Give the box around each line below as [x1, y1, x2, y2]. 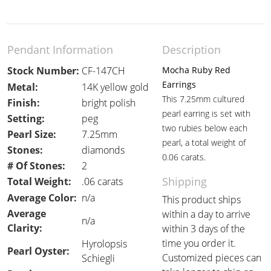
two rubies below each [162, 122, 247, 134]
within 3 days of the [162, 222, 245, 235]
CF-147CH [82, 64, 125, 77]
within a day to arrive [162, 207, 250, 221]
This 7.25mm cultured [162, 93, 244, 105]
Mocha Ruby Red [162, 64, 230, 76]
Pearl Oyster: [7, 244, 70, 258]
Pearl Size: [7, 128, 56, 141]
